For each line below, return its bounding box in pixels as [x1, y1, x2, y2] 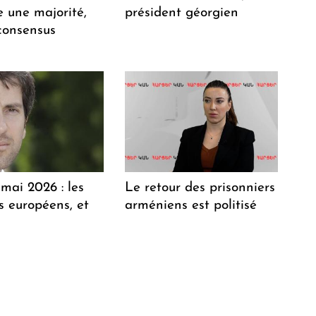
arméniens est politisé [125, 198, 257, 212]
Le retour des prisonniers [125, 181, 276, 195]
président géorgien [125, 6, 239, 20]
